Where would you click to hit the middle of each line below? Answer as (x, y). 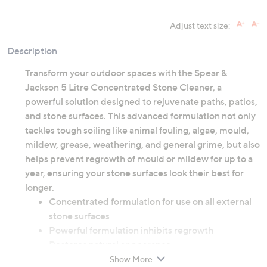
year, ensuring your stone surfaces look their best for (134, 173)
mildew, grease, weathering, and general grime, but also (142, 145)
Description (32, 51)
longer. (40, 187)
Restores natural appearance (110, 245)
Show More (131, 259)
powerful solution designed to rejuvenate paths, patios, (141, 102)
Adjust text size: (200, 26)
